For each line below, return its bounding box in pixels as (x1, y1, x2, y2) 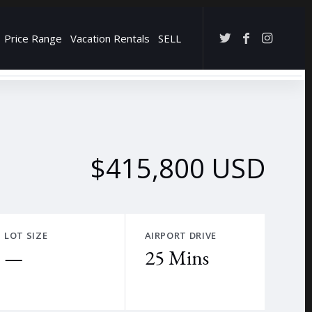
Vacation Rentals (70, 31, 150, 45)
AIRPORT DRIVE (144, 229, 217, 242)
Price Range (4, 31, 62, 45)
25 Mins (144, 244, 209, 271)
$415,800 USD (91, 150, 265, 186)
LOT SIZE (4, 229, 48, 242)
